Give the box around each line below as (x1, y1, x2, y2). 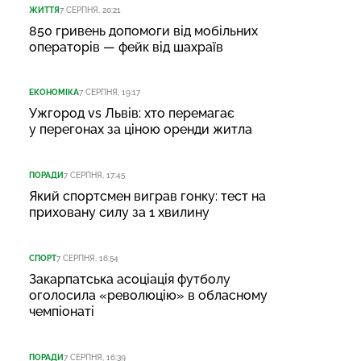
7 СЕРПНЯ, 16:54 (56, 254, 118, 263)
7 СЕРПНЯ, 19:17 (79, 88, 140, 98)
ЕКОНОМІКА (29, 88, 79, 98)
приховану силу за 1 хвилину (29, 205, 210, 221)
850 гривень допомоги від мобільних (29, 23, 258, 39)
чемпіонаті (29, 304, 94, 320)
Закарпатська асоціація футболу (29, 272, 230, 288)
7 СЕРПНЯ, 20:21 (60, 5, 121, 15)
